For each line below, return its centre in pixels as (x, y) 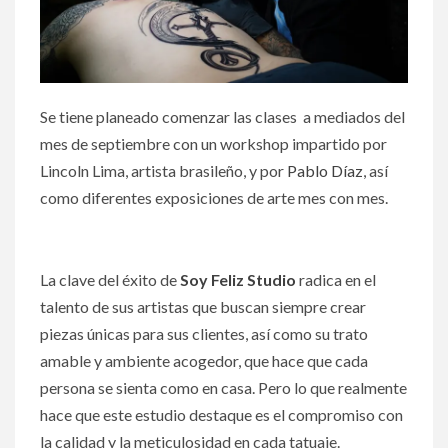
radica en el (337, 279)
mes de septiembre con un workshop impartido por (213, 143)
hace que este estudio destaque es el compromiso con (221, 414)
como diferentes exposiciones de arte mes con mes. (214, 197)
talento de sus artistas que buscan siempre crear (203, 306)
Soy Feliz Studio (238, 279)
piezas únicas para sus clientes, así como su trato (204, 333)
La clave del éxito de (110, 279)
